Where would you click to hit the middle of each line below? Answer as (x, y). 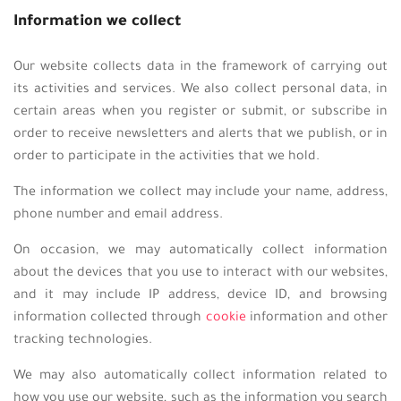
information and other (316, 319)
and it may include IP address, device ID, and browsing (200, 296)
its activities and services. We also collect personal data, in (200, 90)
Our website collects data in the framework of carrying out (200, 68)
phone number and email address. (118, 216)
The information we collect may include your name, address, (200, 193)
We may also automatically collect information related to (200, 377)
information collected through (110, 319)
